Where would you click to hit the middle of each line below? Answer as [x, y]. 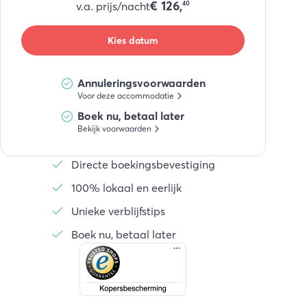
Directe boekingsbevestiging [143, 164]
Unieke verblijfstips [118, 211]
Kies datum [133, 40]
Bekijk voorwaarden [114, 128]
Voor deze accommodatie [125, 96]
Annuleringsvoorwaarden [141, 83]
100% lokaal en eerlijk [126, 188]
